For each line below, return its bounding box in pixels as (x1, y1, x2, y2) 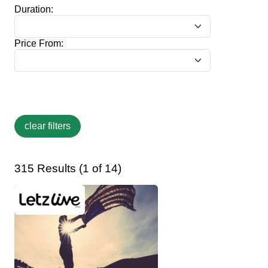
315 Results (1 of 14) (14, 162, 121, 175)
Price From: (14, 38, 63, 48)
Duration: (14, 4, 53, 14)
